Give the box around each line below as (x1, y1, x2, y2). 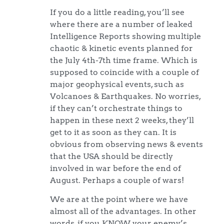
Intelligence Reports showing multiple (50, 30, 201, 41)
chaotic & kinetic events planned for (50, 42, 193, 53)
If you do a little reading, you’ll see (50, 6, 184, 17)
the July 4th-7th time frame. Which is (50, 54, 197, 65)
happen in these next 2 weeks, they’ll (50, 114, 194, 125)
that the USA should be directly (50, 150, 173, 161)
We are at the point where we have (50, 194, 188, 204)
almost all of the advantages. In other (50, 206, 196, 216)
